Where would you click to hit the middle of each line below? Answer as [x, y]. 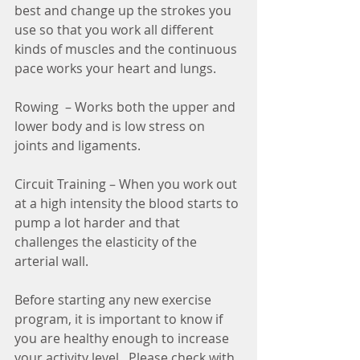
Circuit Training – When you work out [127, 184]
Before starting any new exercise [115, 299]
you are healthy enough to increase [123, 338]
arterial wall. [51, 261]
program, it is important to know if [120, 319]
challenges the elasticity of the [107, 241]
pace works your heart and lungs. [115, 68]
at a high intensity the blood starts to [128, 203]
